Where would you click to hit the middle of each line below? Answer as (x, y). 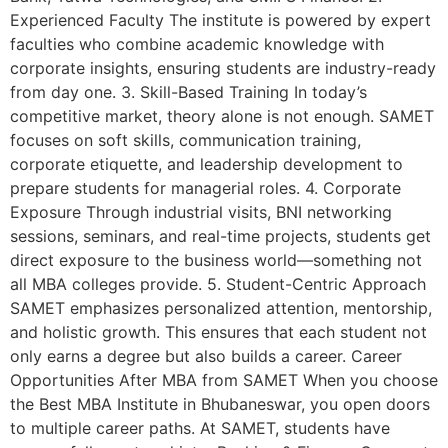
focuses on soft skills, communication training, (185, 140)
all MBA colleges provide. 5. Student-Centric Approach (218, 284)
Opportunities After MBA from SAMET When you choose (224, 380)
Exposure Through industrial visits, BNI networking (201, 212)
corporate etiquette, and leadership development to (206, 164)
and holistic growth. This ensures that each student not (218, 332)
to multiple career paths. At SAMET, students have (200, 428)
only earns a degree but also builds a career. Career (206, 356)
